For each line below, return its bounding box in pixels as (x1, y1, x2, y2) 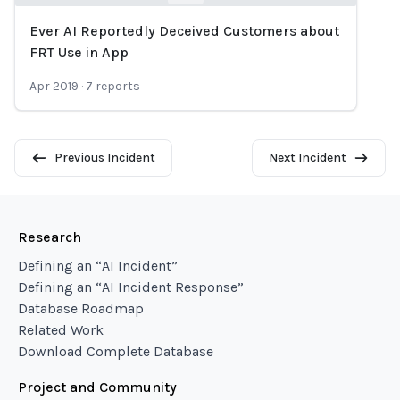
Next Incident (268, 150, 346, 165)
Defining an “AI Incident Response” (18, 279, 244, 296)
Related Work (18, 321, 104, 338)
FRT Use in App (29, 44, 129, 61)
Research (18, 229, 81, 246)
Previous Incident (54, 150, 155, 165)
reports (96, 79, 140, 94)
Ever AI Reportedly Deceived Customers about (29, 22, 339, 39)
